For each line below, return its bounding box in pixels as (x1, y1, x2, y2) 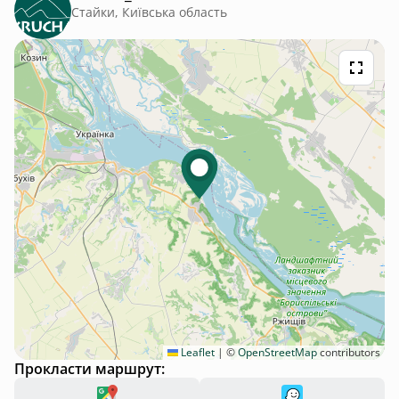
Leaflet (178, 345, 215, 360)
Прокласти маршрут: (14, 359, 165, 379)
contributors (317, 345, 380, 360)
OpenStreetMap (238, 345, 317, 360)
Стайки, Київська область (71, 4, 227, 20)
